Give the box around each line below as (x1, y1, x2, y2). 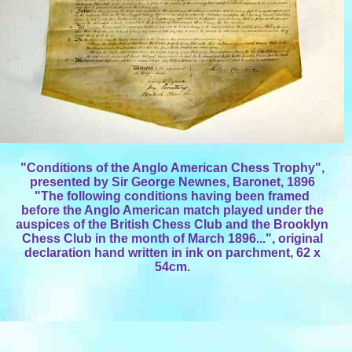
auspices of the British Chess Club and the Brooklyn (16, 218, 328, 231)
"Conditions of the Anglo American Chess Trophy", (20, 161, 324, 174)
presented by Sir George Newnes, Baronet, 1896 (29, 175, 315, 189)
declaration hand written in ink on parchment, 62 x (24, 246, 321, 259)
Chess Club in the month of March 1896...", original (21, 232, 323, 245)
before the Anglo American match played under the (20, 203, 324, 217)
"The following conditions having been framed (35, 189, 310, 203)
